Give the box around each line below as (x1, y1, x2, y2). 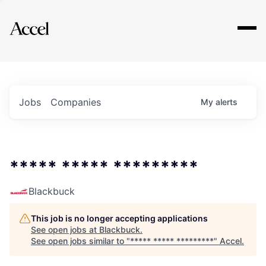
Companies (50, 96, 101, 108)
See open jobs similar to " (31, 236, 130, 246)
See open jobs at (31, 224, 99, 235)
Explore (28, 14, 64, 28)
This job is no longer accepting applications (31, 213, 208, 223)
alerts (216, 97, 237, 107)
